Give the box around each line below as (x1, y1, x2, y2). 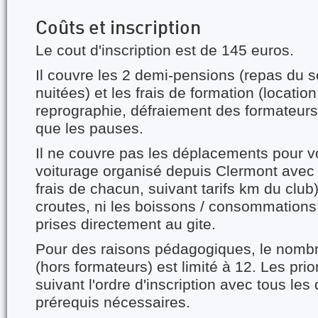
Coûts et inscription (35, 20, 201, 38)
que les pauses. (35, 120, 143, 137)
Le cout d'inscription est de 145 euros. (35, 42, 294, 59)
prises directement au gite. (35, 216, 216, 233)
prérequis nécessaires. (35, 294, 190, 311)
